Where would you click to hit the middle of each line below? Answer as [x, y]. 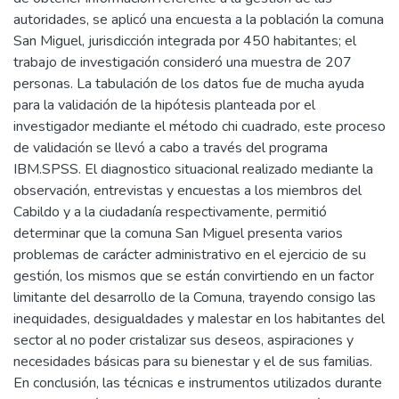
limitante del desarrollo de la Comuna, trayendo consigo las [195, 297]
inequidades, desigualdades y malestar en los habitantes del [199, 319]
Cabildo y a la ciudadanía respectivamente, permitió [170, 212]
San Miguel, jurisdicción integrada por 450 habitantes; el [185, 41]
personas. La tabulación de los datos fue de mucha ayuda [189, 84]
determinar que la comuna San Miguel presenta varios [178, 233]
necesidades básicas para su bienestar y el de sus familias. [193, 362]
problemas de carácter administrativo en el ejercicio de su [190, 255]
